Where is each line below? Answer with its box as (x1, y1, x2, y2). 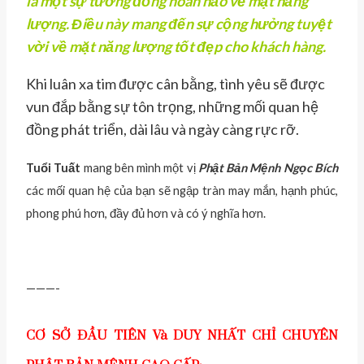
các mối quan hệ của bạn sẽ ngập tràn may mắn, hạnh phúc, (26, 184, 338, 198)
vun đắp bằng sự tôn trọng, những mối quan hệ (26, 97, 318, 116)
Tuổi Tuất (26, 161, 81, 175)
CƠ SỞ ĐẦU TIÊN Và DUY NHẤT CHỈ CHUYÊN (26, 327, 338, 344)
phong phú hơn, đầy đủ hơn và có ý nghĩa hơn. (26, 206, 266, 221)
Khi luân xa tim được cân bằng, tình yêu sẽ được (26, 75, 325, 93)
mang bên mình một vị (80, 161, 198, 175)
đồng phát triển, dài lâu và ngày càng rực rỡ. (26, 120, 299, 139)
